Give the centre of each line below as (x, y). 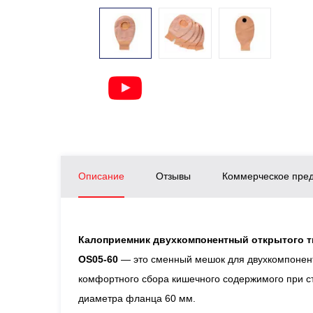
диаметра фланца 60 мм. (137, 298)
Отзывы (173, 176)
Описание (101, 176)
